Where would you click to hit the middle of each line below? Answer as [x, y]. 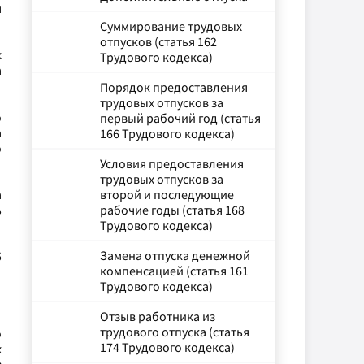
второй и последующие [167, 194]
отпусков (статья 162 [158, 41]
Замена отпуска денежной [175, 255]
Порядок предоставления [174, 87]
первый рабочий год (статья [180, 118]
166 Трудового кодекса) [167, 133]
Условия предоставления [172, 163]
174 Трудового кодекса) [167, 347]
